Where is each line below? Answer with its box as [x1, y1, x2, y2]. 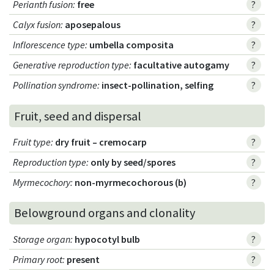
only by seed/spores [91, 155, 176, 168]
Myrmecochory [13, 176, 71, 188]
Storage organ [13, 232, 71, 245]
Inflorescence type [13, 39, 86, 51]
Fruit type [13, 135, 51, 148]
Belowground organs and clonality [14, 205, 195, 221]
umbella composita [89, 39, 174, 51]
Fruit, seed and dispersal [14, 108, 141, 124]
